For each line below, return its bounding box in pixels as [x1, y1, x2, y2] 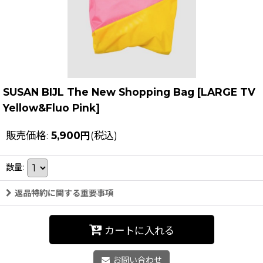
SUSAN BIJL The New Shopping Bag [3, 86, 194, 98]
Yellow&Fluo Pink [3, 102, 96, 114]
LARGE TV [201, 86, 255, 98]
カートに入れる [104, 224, 174, 237]
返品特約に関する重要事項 [15, 188, 113, 198]
